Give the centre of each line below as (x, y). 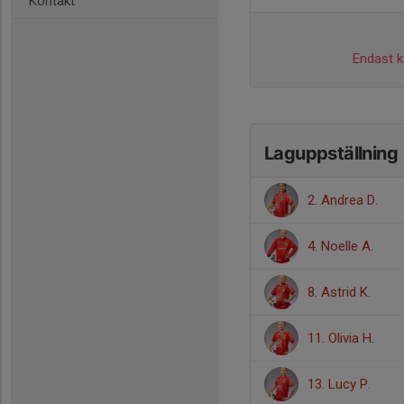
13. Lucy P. (339, 384)
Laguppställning (331, 153)
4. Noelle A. (340, 246)
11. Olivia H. (341, 338)
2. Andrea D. (343, 200)
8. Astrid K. (339, 292)
